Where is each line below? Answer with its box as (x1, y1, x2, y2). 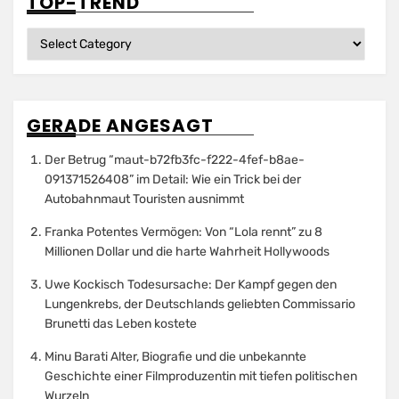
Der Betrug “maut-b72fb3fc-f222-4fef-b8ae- (45, 152, 305, 168)
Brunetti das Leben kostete (45, 316, 197, 332)
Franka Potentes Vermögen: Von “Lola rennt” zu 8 (45, 224, 322, 240)
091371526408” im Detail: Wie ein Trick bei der (45, 172, 301, 188)
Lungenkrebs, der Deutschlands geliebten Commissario (45, 297, 355, 313)
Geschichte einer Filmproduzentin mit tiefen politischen (45, 369, 357, 385)
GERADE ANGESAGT (27, 113, 214, 139)
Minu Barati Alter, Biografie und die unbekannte (45, 349, 306, 365)
